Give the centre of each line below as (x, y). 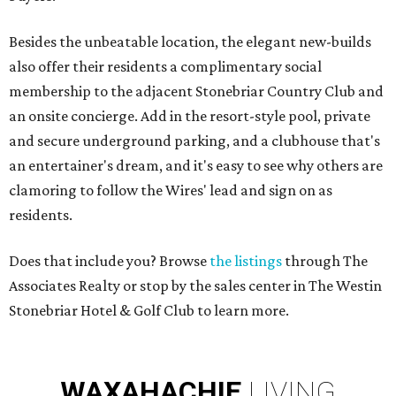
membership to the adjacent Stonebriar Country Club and (196, 91)
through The (325, 261)
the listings (246, 261)
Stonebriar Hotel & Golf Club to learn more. (149, 311)
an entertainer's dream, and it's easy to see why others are (196, 166)
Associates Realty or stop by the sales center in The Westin (195, 286)
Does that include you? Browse (109, 261)
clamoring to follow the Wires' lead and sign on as (171, 190)
